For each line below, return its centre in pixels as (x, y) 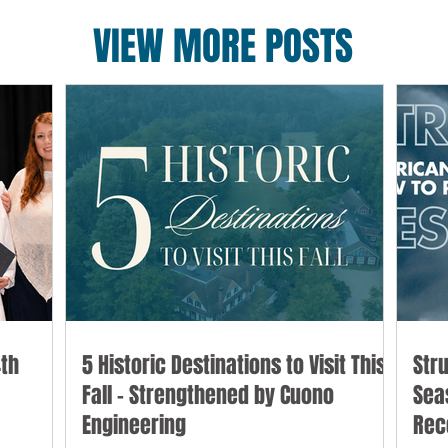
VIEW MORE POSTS (223, 46)
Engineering (134, 425)
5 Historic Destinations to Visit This (234, 365)
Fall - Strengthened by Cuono (208, 395)
